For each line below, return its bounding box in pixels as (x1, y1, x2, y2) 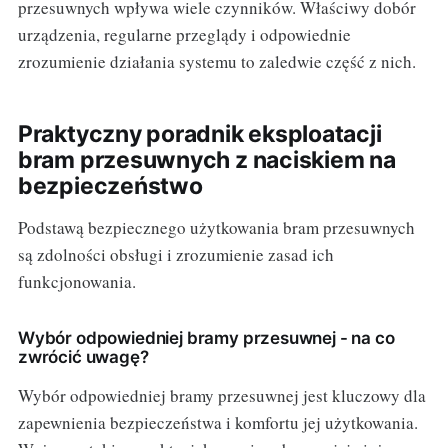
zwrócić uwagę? (17, 347, 149, 368)
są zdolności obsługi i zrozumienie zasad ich (17, 243, 334, 267)
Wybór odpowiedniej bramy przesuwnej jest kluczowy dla (17, 384, 426, 408)
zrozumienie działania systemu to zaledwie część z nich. (17, 50, 416, 74)
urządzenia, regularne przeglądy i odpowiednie (17, 23, 351, 47)
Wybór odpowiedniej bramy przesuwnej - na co (17, 328, 395, 349)
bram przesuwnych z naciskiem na (17, 146, 396, 175)
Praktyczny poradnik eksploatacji (17, 120, 382, 149)
